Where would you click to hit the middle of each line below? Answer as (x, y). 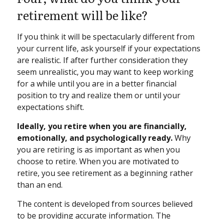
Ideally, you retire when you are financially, (102, 126)
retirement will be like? (82, 15)
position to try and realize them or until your (99, 95)
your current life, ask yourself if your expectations (109, 48)
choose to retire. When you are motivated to (98, 161)
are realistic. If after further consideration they (102, 60)
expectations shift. (51, 107)
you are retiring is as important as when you (99, 150)
